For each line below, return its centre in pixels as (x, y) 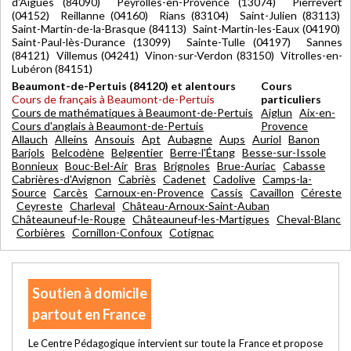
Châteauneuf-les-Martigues (201, 219)
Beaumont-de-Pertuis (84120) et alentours (124, 85)
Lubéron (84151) (53, 68)
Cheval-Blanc (309, 219)
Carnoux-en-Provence (149, 192)
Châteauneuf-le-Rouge (69, 219)
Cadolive (234, 179)
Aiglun (277, 112)
